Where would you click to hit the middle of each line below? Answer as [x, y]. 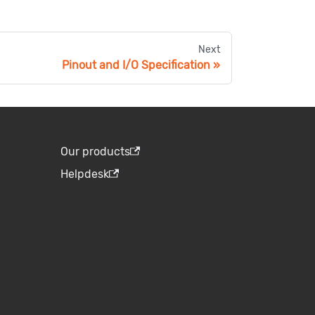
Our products [96, 152]
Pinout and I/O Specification [136, 65]
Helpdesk [85, 174]
